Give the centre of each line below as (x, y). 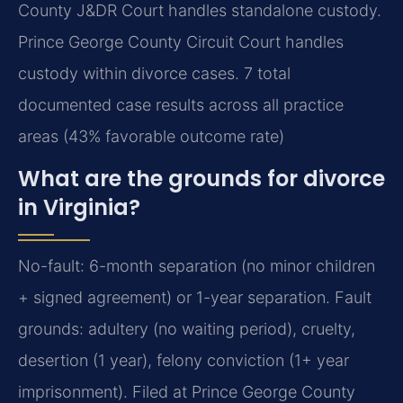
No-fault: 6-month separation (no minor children (197, 266)
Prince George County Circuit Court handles (181, 42)
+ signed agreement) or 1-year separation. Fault (195, 298)
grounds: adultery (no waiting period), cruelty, (187, 329)
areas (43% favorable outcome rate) (151, 137)
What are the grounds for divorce (201, 179)
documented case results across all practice (181, 105)
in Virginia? (79, 208)
